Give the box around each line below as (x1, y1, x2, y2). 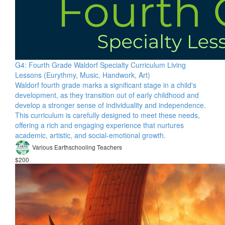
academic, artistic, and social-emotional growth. (15, 130, 166, 140)
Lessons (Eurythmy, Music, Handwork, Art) (15, 70, 150, 80)
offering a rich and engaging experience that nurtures (15, 120, 184, 130)
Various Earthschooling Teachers (32, 142, 122, 151)
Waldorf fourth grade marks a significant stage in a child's (15, 80, 196, 90)
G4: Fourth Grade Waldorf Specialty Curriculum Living (15, 60, 186, 70)
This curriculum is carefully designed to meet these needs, (15, 110, 200, 120)
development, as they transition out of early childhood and (15, 90, 199, 100)
